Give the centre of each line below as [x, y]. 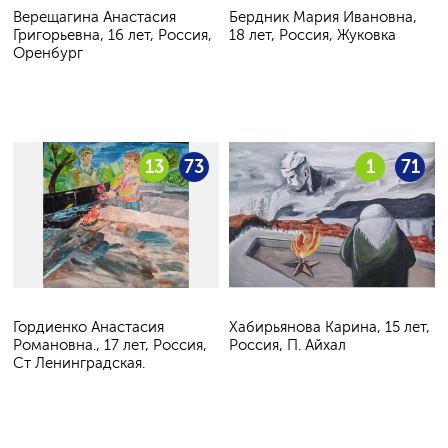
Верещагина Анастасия [94, 17]
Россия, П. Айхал [287, 344]
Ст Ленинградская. [79, 362]
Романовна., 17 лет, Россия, [110, 344]
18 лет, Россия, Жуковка [312, 35]
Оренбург [48, 53]
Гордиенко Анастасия [88, 326]
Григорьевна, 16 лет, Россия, [112, 35]
